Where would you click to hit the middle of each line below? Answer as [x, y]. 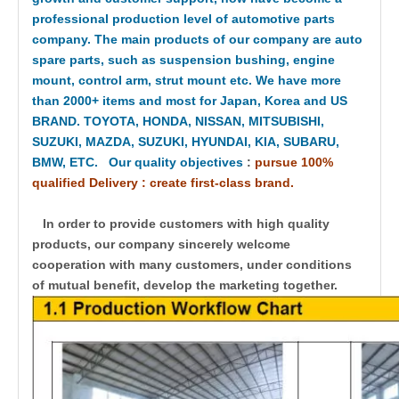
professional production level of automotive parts [183, 18]
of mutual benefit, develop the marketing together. [185, 285]
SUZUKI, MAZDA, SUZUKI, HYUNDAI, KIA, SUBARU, [186, 141]
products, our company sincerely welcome [161, 244]
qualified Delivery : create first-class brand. [163, 182]
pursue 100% [294, 162]
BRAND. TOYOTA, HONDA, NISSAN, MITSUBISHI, [178, 121]
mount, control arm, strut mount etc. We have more [187, 80]
